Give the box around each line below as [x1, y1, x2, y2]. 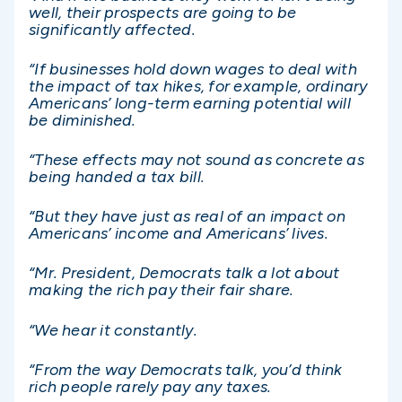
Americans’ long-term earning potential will [29, 92, 351, 113]
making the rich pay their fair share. [29, 280, 294, 301]
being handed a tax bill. [29, 166, 205, 187]
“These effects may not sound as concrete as [29, 149, 364, 170]
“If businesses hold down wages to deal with [29, 58, 357, 79]
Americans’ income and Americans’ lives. [29, 223, 328, 244]
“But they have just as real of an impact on [29, 206, 345, 227]
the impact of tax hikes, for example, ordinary [29, 75, 368, 96]
